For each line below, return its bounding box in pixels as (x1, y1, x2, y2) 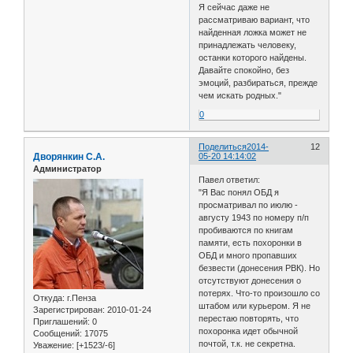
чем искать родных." (199, 91, 282, 101)
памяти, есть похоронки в (199, 237, 303, 247)
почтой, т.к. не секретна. (199, 338, 296, 348)
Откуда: (33, 292, 65, 303)
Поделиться (199, 142, 247, 152)
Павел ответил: (199, 174, 261, 184)
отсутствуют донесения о (199, 275, 302, 285)
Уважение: (33, 340, 74, 350)
